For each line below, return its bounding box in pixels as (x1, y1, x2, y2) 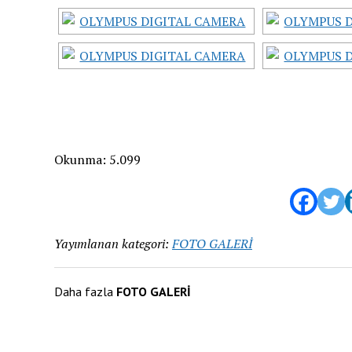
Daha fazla (53, 284, 116, 299)
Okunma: (53, 151, 106, 168)
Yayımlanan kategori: (53, 235, 169, 252)
